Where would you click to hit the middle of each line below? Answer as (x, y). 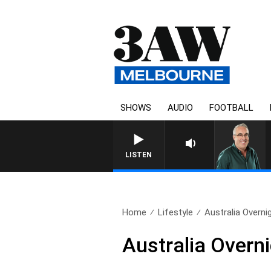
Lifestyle (176, 212)
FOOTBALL (231, 108)
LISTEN (139, 155)
